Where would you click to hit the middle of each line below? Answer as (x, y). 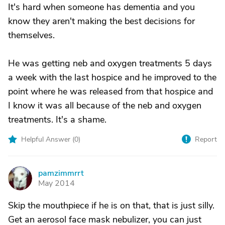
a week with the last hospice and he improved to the (112, 77)
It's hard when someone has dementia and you (101, 7)
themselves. (31, 35)
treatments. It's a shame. (57, 120)
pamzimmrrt (61, 173)
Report (206, 139)
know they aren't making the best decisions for (101, 21)
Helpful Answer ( (48, 139)
